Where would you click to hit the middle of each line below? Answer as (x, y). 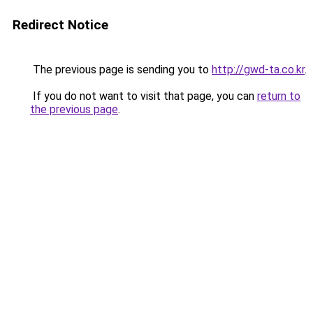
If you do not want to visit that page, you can (144, 96)
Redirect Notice (60, 25)
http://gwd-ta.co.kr (258, 70)
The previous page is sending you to (121, 70)
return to (279, 96)
